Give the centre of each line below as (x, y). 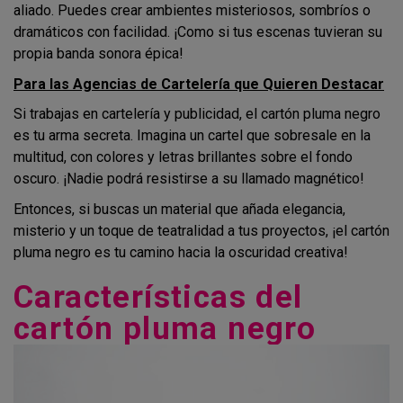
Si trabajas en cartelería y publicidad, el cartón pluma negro (197, 114)
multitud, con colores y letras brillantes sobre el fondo (183, 157)
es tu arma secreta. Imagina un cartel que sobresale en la (192, 136)
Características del (158, 297)
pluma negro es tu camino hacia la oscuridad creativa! (183, 252)
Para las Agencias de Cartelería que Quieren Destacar (199, 84)
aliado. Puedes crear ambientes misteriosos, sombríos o (192, 11)
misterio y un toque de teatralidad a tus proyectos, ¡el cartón (201, 230)
